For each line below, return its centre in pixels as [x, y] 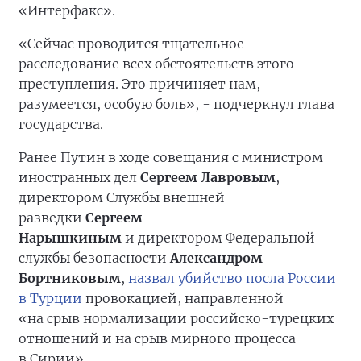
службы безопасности [94, 258]
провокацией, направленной [183, 299]
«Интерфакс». [67, 11]
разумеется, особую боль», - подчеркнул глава [176, 104]
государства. [61, 124]
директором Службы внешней [122, 198]
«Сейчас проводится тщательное [131, 44]
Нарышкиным [70, 238]
